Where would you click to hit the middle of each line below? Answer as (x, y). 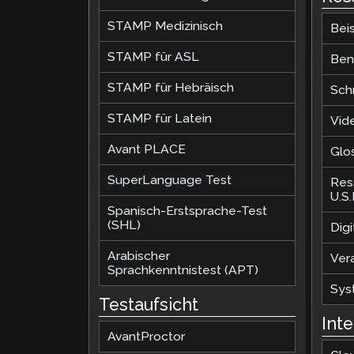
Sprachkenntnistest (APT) (183, 269)
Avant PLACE (147, 149)
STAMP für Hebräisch (171, 87)
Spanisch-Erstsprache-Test (188, 210)
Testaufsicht (149, 305)
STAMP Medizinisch (166, 25)
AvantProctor (147, 337)
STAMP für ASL (154, 56)
